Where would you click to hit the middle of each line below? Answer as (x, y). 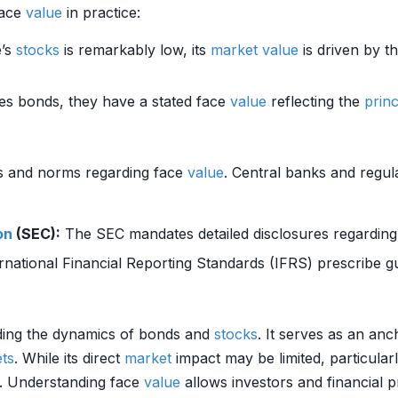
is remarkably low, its (135, 50)
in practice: (101, 12)
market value (255, 50)
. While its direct (69, 358)
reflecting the (315, 101)
